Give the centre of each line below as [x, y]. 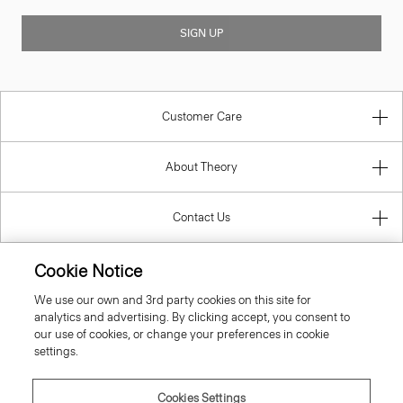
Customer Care [201, 116]
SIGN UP [201, 33]
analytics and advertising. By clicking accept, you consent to [193, 317]
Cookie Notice [89, 271]
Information [201, 267]
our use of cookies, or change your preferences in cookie [182, 334]
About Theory [201, 166]
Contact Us [201, 217]
